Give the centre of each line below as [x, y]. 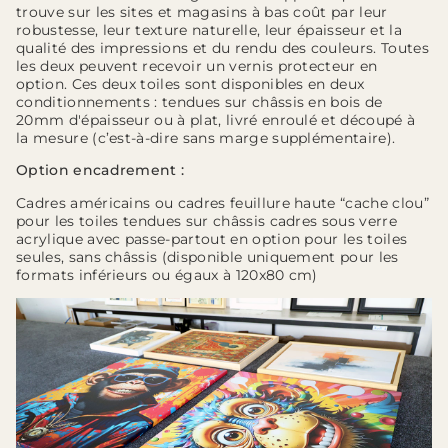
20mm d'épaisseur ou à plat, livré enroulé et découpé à [216, 119]
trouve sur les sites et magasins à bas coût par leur [202, 11]
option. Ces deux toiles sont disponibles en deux [190, 83]
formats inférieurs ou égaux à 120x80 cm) [167, 274]
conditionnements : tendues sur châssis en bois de [199, 101]
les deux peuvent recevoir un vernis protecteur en [197, 65]
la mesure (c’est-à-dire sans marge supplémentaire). [206, 137]
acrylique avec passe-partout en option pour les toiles [212, 238]
